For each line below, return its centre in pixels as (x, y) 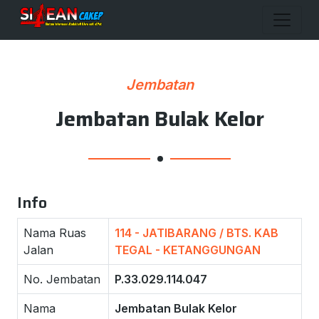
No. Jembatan (62, 279)
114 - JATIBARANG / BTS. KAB (197, 233)
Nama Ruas (55, 233)
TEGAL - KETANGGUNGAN (188, 250)
